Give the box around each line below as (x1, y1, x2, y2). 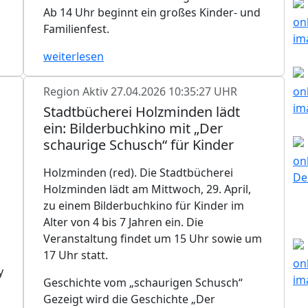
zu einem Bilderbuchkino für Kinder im (43, 197, 244, 213)
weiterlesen (43, 48, 104, 64)
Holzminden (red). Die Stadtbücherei (43, 164, 233, 180)
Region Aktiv (43, 83, 111, 99)
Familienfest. (43, 21, 109, 36)
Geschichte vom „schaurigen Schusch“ (43, 274, 243, 290)
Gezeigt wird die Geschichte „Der (43, 291, 215, 307)
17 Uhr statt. (43, 247, 108, 263)
